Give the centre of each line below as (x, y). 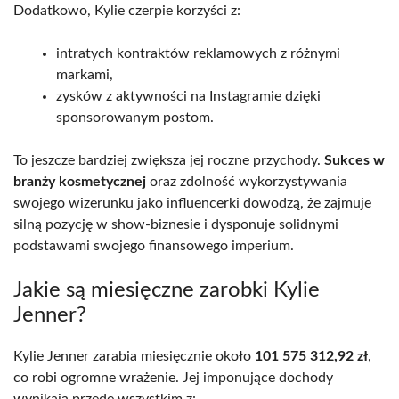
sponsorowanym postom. (135, 117)
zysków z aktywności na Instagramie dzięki (188, 96)
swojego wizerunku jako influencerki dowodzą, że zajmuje (192, 203)
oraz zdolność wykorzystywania (247, 181)
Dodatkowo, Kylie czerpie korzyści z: (127, 10)
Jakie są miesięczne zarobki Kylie (167, 290)
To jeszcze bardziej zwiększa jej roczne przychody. (169, 160)
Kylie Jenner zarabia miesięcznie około (134, 356)
